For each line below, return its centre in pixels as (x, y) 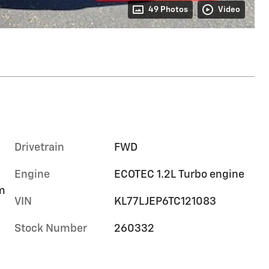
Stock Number (51, 228)
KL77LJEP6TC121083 (165, 201)
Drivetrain (39, 147)
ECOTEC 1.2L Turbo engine (180, 174)
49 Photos (168, 9)
